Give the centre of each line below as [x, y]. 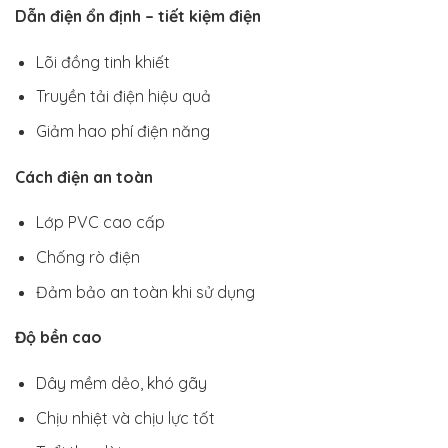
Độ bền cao [58, 337]
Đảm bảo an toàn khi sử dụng [145, 291]
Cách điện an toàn [84, 176]
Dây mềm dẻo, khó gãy [121, 383]
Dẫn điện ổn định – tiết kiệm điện [138, 15]
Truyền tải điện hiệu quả [123, 96]
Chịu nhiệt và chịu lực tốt [125, 417]
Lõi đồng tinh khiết [102, 61]
